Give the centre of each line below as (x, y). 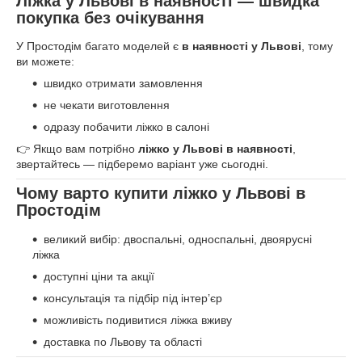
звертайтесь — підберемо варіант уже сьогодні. (142, 164)
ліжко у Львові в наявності (215, 149)
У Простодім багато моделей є (99, 46)
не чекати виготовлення (107, 105)
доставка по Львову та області (123, 341)
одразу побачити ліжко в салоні (126, 127)
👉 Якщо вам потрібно (77, 149)
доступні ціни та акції (99, 276)
